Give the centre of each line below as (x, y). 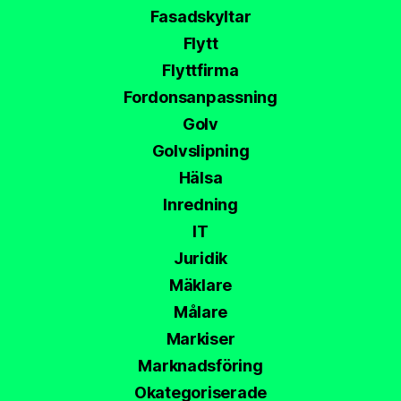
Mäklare (200, 286)
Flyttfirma (200, 71)
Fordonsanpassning (200, 98)
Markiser (200, 339)
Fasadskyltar (200, 17)
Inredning (200, 205)
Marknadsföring (200, 366)
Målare (200, 312)
